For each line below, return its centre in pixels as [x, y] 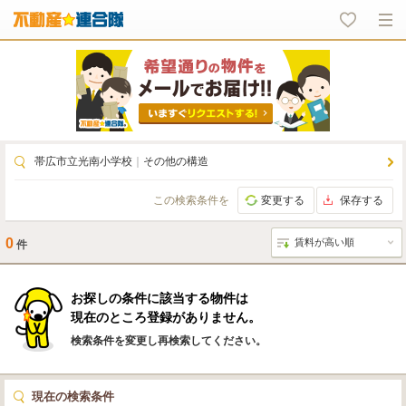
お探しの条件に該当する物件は [159, 298]
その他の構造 [176, 161]
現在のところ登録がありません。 [166, 317]
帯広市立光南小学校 [83, 161]
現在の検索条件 [73, 396]
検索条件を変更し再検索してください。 [169, 341]
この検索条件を [191, 200]
